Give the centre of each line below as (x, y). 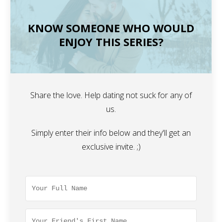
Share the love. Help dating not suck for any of (111, 95)
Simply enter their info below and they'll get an (111, 133)
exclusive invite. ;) (111, 147)
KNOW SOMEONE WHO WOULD (111, 28)
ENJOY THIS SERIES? (111, 42)
